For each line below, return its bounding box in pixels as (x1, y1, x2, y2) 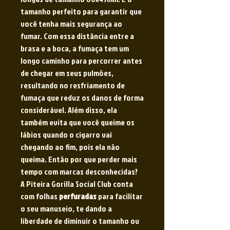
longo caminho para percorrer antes (21, 55, 142, 67)
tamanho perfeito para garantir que (21, 6, 142, 17)
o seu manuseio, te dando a (21, 203, 112, 215)
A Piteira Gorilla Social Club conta (21, 178, 133, 190)
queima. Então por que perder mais (21, 154, 137, 165)
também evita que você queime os (21, 117, 135, 128)
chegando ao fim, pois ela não (21, 141, 120, 153)
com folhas (21, 190, 59, 202)
